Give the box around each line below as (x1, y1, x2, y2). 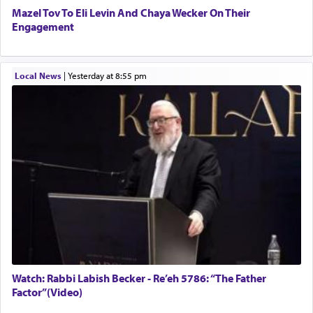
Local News (14, 70, 61, 82)
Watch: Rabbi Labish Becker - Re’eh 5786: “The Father (12, 271, 266, 286)
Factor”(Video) (12, 285, 82, 300)
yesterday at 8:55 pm (71, 70, 147, 82)
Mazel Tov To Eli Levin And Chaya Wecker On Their (12, 6, 250, 20)
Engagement (12, 20, 74, 34)
